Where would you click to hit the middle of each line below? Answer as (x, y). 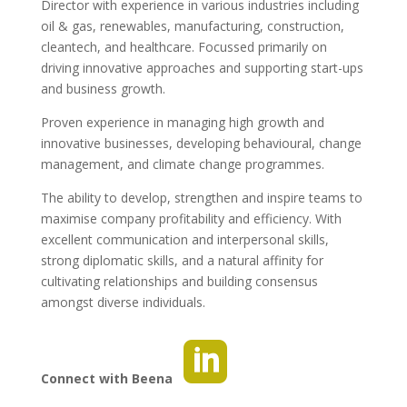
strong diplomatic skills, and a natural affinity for (182, 261)
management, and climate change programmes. (182, 164)
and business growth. (103, 89)
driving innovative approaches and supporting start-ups (202, 68)
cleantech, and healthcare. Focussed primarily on (184, 47)
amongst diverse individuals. (123, 303)
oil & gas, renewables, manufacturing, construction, (192, 26)
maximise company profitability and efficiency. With (191, 219)
